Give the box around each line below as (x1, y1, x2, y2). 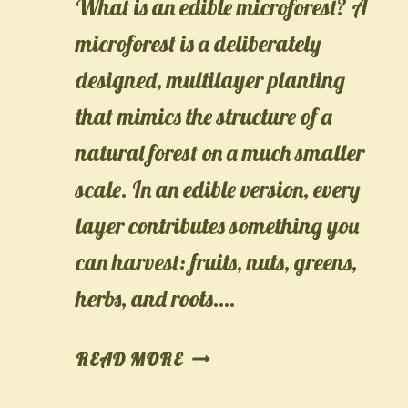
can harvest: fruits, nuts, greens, (76, 247, 357, 276)
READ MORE (76, 347, 183, 371)
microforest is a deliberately (76, 28, 321, 57)
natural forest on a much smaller (76, 138, 364, 167)
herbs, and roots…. (76, 283, 236, 312)
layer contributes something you (76, 210, 359, 240)
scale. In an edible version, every (76, 174, 361, 203)
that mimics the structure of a (76, 101, 332, 130)
